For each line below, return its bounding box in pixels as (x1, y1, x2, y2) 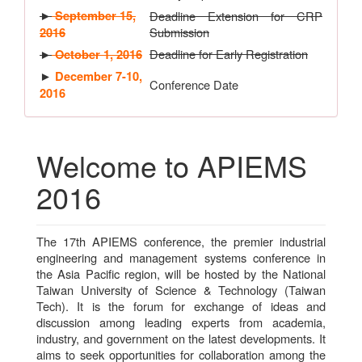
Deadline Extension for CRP (149, 6, 322, 24)
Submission (149, 23, 209, 40)
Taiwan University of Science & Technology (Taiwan (36, 280, 326, 298)
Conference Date (149, 75, 238, 93)
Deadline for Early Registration (149, 44, 308, 62)
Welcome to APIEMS (36, 144, 307, 186)
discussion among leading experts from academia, (36, 313, 326, 330)
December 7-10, (52, 67, 142, 85)
